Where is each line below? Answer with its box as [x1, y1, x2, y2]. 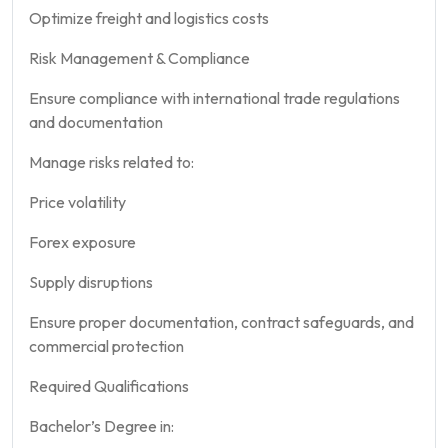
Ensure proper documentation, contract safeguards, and [29, 311, 414, 332]
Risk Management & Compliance [29, 47, 250, 68]
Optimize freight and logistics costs [29, 7, 269, 28]
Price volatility [29, 191, 126, 212]
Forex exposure [29, 231, 136, 252]
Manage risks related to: [29, 151, 194, 172]
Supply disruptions [29, 271, 153, 292]
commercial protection [29, 335, 184, 356]
